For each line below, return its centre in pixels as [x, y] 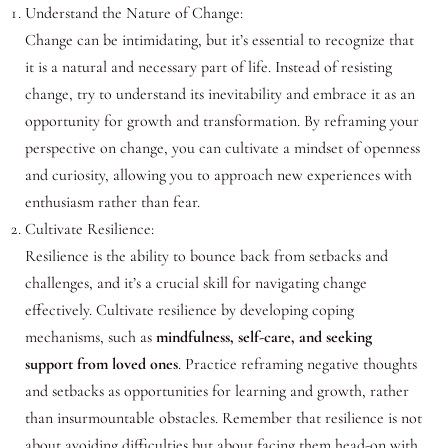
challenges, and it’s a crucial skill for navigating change [195, 283]
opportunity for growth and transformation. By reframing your [221, 121]
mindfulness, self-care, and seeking [263, 337]
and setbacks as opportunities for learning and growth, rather [216, 391]
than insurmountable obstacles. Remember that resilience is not [223, 418]
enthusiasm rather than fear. [112, 202]
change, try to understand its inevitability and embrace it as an [219, 94]
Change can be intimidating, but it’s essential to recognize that [219, 40]
